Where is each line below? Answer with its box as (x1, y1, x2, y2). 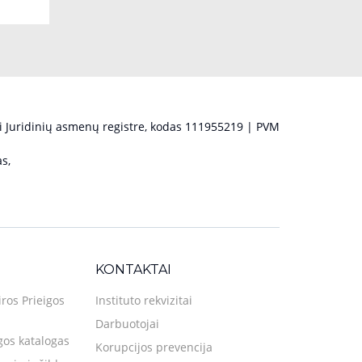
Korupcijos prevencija (95, 339, 213, 356)
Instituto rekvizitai (95, 293, 192, 309)
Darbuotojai (95, 316, 159, 332)
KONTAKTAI (95, 262, 171, 278)
